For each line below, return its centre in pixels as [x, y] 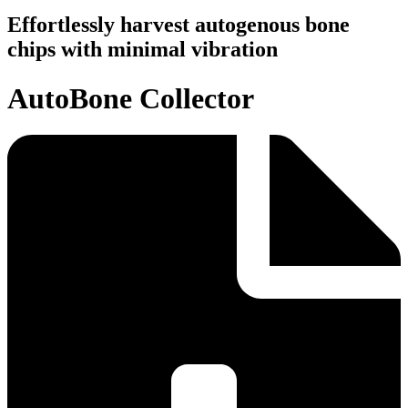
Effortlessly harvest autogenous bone [178, 25]
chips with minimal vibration [143, 50]
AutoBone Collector [131, 98]
